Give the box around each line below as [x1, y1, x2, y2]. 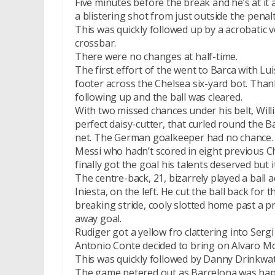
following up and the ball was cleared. [75, 90, 242, 104]
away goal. [75, 212, 122, 225]
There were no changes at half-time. [75, 50, 238, 63]
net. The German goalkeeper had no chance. [75, 131, 273, 144]
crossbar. [75, 36, 117, 50]
